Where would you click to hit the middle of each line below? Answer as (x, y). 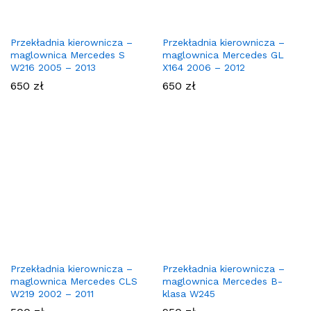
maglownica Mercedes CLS (74, 281)
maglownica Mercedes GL (223, 55)
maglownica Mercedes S (68, 55)
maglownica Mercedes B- (222, 281)
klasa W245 (189, 294)
